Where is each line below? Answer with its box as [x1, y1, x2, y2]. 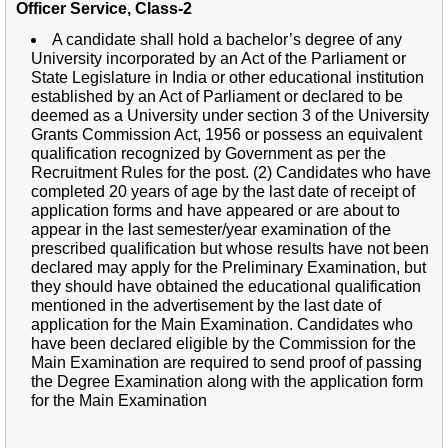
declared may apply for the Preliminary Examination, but [31, 258, 426, 276]
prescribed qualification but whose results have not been [31, 239, 429, 257]
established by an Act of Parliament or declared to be [31, 87, 403, 105]
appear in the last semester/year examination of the [31, 220, 391, 238]
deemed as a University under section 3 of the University [31, 106, 429, 124]
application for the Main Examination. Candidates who [31, 315, 413, 333]
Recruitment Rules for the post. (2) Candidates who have [31, 163, 431, 181]
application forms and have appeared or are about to [31, 201, 400, 219]
